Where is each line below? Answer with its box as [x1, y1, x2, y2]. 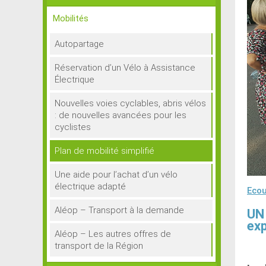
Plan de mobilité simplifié [55, 145, 154, 156]
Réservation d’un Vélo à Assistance [55, 62, 195, 73]
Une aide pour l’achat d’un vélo [55, 169, 178, 180]
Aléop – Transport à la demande [55, 205, 184, 216]
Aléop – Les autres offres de [55, 229, 171, 239]
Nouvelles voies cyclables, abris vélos [55, 98, 206, 109]
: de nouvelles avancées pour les [55, 110, 186, 121]
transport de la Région [55, 240, 143, 251]
